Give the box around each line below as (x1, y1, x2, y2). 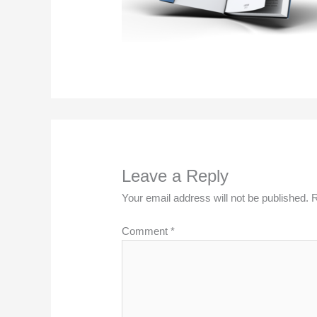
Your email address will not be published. (122, 192, 309, 204)
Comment (122, 224, 171, 237)
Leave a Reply (122, 166, 229, 186)
